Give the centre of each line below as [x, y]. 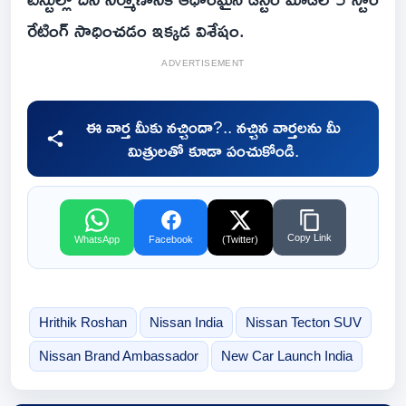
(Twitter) [240, 240]
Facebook [171, 240]
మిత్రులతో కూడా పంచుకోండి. [213, 151]
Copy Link [309, 238]
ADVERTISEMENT [203, 63]
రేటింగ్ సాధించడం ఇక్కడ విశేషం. [139, 30]
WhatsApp [97, 240]
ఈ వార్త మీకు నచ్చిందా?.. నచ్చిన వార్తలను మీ [213, 127]
